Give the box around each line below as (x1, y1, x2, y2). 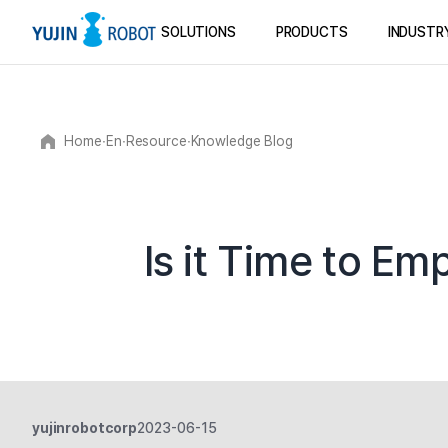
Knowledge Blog (190, 133, 293, 149)
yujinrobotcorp (32, 420, 138, 436)
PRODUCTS (275, 23, 348, 40)
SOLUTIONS (161, 23, 236, 40)
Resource (125, 133, 187, 149)
